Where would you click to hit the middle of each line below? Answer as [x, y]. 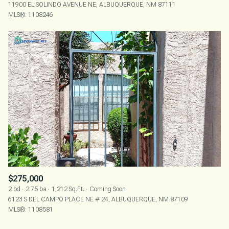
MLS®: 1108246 [31, 15]
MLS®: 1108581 [31, 209]
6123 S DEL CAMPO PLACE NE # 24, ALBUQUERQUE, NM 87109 [98, 199]
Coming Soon [108, 189]
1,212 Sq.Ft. [68, 189]
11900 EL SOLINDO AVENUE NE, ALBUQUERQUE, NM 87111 [92, 5]
